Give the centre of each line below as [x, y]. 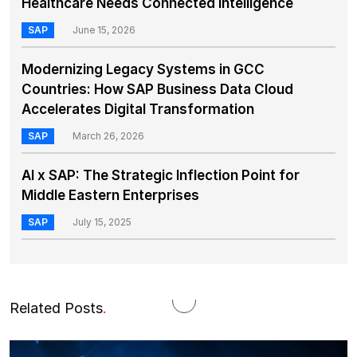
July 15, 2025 [102, 222]
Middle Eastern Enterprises [110, 195]
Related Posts [56, 308]
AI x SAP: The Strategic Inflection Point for [161, 175]
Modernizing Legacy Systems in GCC [143, 69]
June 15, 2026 [104, 29]
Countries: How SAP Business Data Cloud [157, 89]
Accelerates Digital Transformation [138, 109]
